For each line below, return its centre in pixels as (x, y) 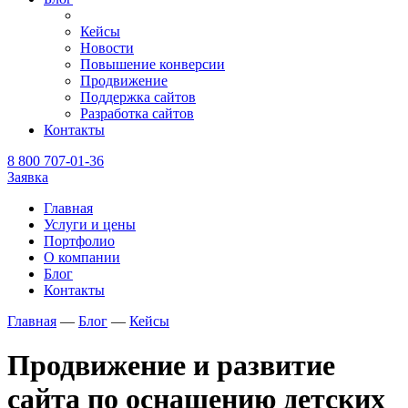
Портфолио (79, 241)
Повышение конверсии (153, 64)
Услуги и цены (90, 224)
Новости (107, 48)
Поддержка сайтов (138, 97)
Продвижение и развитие (171, 366)
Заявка (28, 177)
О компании (82, 257)
